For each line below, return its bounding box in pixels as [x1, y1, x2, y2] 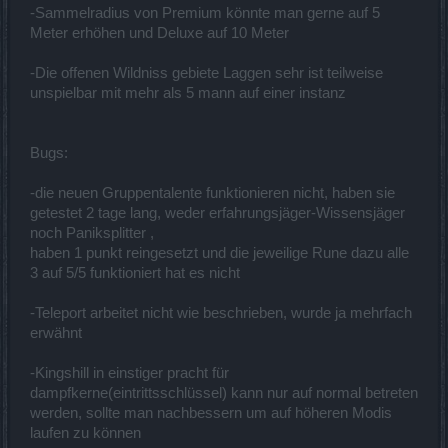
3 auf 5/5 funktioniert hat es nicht [30, 264, 240, 281]
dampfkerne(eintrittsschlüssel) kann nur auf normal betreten [30, 384, 418, 401]
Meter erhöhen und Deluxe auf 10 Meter [30, 24, 289, 41]
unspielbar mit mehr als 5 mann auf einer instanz [30, 84, 346, 101]
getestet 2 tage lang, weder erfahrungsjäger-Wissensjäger [30, 204, 405, 221]
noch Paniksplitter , [30, 224, 154, 241]
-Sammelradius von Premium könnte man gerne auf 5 [30, 4, 380, 21]
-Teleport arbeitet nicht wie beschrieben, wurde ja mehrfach [30, 304, 412, 321]
